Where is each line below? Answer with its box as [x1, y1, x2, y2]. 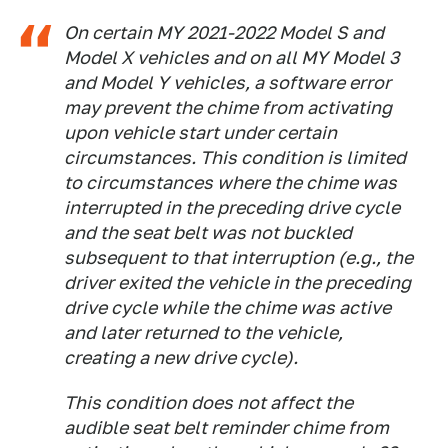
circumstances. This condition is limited [64, 146, 406, 168]
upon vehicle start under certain [64, 121, 337, 143]
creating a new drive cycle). [64, 346, 298, 368]
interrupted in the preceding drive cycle [64, 196, 400, 218]
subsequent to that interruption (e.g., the [64, 246, 413, 268]
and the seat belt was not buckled [64, 221, 352, 243]
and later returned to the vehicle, [64, 321, 343, 343]
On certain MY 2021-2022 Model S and [64, 21, 384, 43]
